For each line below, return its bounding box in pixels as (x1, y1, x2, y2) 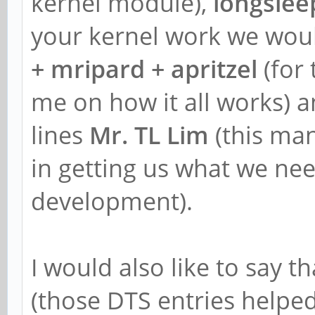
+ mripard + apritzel (31, 52, 257, 85)
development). (31, 184, 193, 217)
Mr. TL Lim (89, 118, 209, 151)
